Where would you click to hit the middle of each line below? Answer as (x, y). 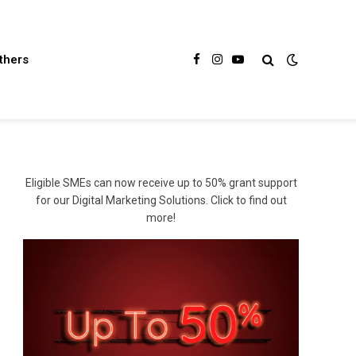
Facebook (219, 66)
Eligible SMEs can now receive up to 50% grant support (161, 183)
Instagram (242, 66)
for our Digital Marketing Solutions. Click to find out (161, 200)
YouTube (259, 66)
